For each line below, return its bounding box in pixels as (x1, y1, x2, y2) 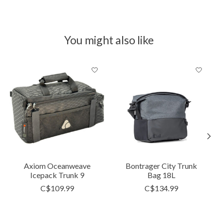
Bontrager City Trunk (125, 161, 197, 170)
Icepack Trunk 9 (30, 170, 84, 180)
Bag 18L (147, 170, 175, 180)
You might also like (64, 33, 154, 47)
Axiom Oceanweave (23, 161, 91, 170)
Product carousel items (10, 60, 87, 70)
